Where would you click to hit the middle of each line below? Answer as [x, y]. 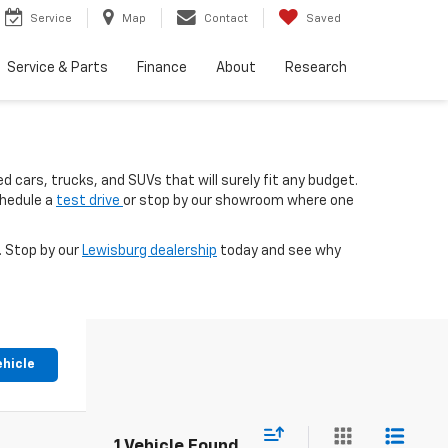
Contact [226, 19]
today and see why [279, 251]
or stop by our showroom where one [238, 201]
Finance [161, 68]
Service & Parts [57, 68]
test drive [89, 201]
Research [315, 68]
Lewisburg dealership [149, 251]
